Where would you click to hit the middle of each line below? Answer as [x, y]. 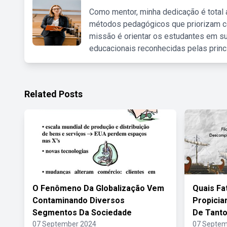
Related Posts [53, 94]
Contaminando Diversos [79, 200]
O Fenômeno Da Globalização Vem [98, 188]
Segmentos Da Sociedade [82, 213]
